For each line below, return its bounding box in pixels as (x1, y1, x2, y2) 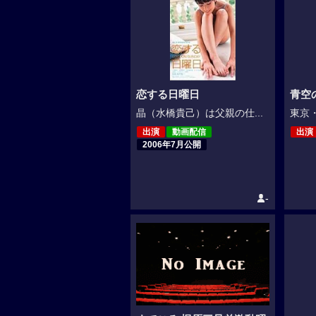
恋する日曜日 (135, 89, 200, 101)
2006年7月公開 (142, 140, 201, 150)
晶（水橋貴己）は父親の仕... (135, 108, 263, 119)
